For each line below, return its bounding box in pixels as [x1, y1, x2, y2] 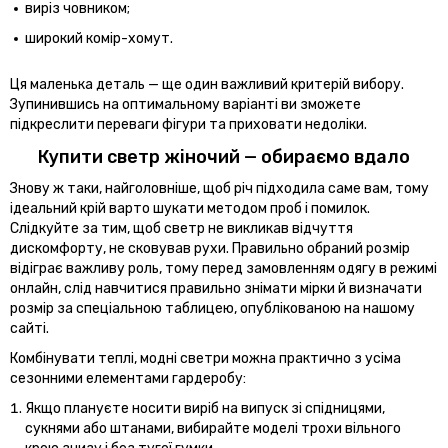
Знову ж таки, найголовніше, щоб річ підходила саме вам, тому [10, 179, 429, 197]
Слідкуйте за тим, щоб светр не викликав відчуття [10, 219, 353, 237]
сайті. [10, 319, 49, 337]
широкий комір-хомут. [25, 29, 173, 47]
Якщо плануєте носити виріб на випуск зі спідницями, [25, 399, 385, 417]
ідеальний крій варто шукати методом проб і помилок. [10, 199, 370, 217]
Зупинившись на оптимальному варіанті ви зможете [10, 95, 361, 113]
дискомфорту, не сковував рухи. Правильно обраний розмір [10, 239, 410, 257]
